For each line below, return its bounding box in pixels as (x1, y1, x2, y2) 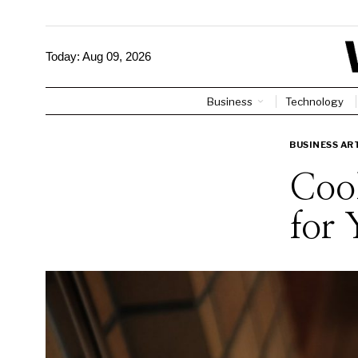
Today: (46, 50, 82, 64)
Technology (284, 94, 344, 108)
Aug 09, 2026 (82, 50, 151, 64)
